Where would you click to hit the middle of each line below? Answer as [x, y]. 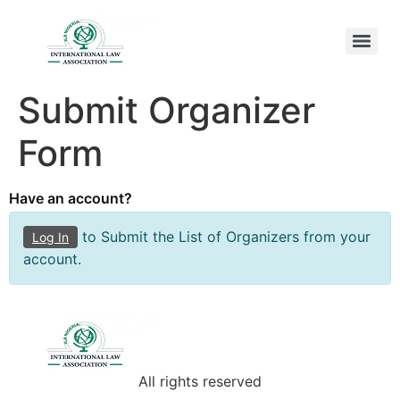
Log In [50, 237]
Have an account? [71, 199]
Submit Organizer [167, 110]
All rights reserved [200, 382]
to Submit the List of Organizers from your [224, 237]
